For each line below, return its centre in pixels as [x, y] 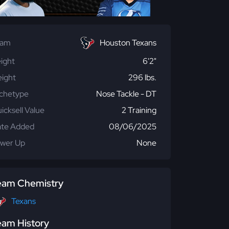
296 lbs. [142, 77]
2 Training [139, 110]
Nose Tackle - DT [126, 94]
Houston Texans [128, 43]
